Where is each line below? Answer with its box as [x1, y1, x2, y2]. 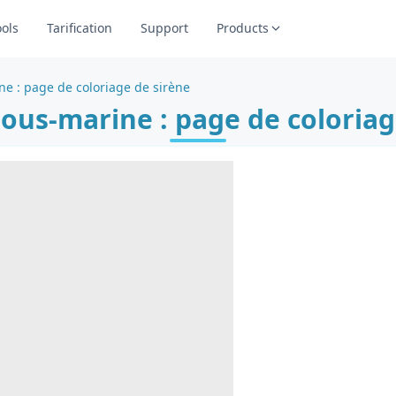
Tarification [46, 19, 112, 36]
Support [140, 19, 188, 36]
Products [216, 19, 269, 36]
